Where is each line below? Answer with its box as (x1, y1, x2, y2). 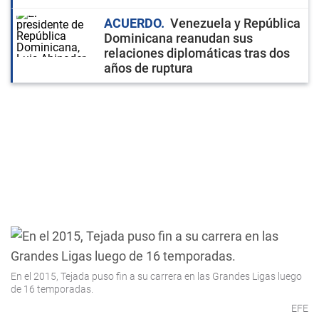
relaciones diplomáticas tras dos (104, 46, 290, 61)
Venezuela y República (170, 16, 300, 31)
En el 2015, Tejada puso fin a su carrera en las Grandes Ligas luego (11, 271, 302, 282)
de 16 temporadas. (11, 283, 93, 295)
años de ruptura (104, 61, 193, 75)
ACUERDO (104, 16, 161, 31)
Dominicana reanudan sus (104, 31, 253, 46)
